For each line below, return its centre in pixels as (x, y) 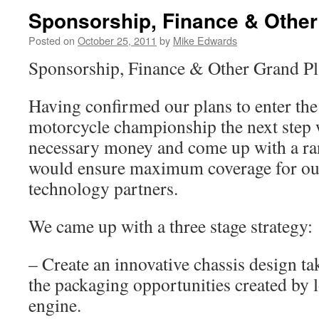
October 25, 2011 (117, 40)
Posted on (52, 40)
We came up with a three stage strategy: (171, 226)
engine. (55, 305)
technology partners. (103, 188)
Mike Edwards (205, 40)
